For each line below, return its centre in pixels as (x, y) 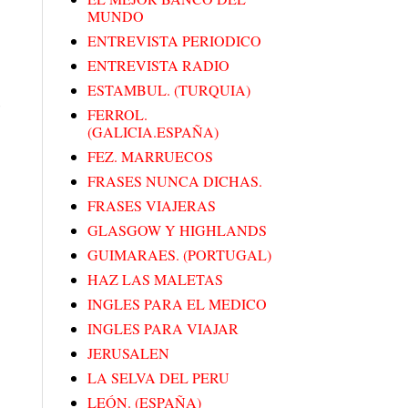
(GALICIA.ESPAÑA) (153, 132)
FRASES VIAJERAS (152, 206)
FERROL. (117, 115)
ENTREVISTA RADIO (158, 66)
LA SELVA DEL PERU (158, 378)
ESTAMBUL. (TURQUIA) (169, 90)
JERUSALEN (128, 353)
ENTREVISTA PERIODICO (174, 41)
